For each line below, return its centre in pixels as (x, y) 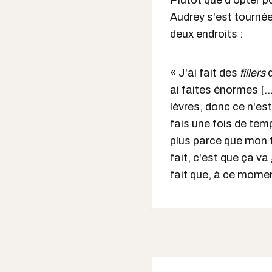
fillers (253, 73)
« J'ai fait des (205, 73)
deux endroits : (206, 34)
